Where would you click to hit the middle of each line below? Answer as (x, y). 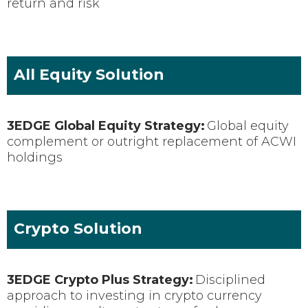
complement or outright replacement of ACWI (152, 141)
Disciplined (230, 279)
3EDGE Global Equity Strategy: (106, 125)
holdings (35, 157)
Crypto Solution (78, 228)
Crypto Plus (92, 279)
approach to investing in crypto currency (134, 295)
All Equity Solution (89, 74)
